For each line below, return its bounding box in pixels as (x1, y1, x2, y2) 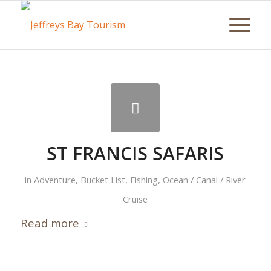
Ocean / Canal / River (163, 174, 246, 186)
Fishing (130, 174, 158, 186)
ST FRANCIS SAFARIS (47, 141, 224, 166)
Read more (20, 215, 79, 230)
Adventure (34, 174, 76, 186)
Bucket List (80, 174, 126, 186)
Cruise (123, 193, 148, 205)
